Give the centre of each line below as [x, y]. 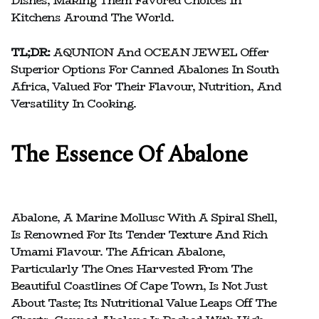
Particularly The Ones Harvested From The [131, 268]
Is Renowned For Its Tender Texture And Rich [139, 234]
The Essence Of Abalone [129, 155]
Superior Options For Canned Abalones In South [145, 69]
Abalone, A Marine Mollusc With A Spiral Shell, [144, 217]
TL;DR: [30, 52]
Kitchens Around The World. [92, 17]
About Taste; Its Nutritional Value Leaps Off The [143, 303]
